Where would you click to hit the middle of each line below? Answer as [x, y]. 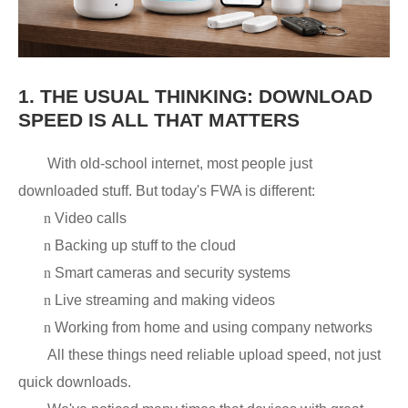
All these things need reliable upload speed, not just [214, 355]
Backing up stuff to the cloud [145, 245]
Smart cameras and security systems [173, 273]
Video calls [91, 218]
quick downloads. [75, 382]
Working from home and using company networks [214, 327]
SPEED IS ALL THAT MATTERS [159, 120]
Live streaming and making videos [165, 300]
